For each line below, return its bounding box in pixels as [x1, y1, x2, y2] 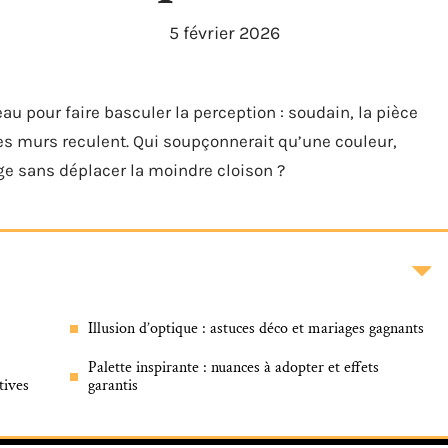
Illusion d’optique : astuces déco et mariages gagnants [88, 318, 424, 339]
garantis [88, 375, 138, 396]
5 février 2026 [168, 22, 280, 44]
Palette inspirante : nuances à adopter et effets [88, 357, 379, 378]
